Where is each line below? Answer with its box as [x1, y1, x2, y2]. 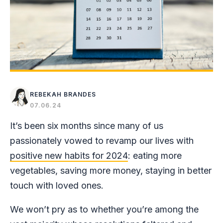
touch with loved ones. [10, 180, 109, 191]
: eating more [128, 150, 182, 161]
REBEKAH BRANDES [30, 91, 96, 99]
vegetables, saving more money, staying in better [10, 165, 212, 176]
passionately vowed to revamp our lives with [10, 135, 194, 146]
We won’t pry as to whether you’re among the [10, 204, 199, 215]
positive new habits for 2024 [10, 150, 128, 161]
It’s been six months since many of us [10, 120, 163, 131]
